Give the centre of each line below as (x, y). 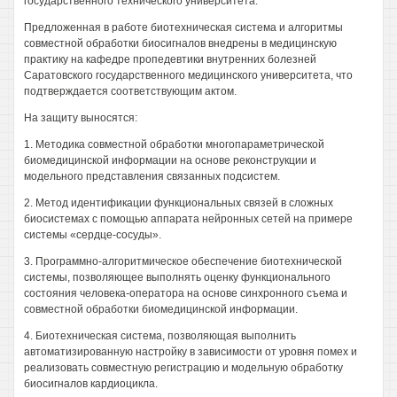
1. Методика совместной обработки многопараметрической (174, 144)
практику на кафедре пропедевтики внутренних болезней (170, 59)
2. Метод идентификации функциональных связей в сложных (179, 203)
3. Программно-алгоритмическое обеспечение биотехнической (183, 261)
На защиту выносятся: (81, 118)
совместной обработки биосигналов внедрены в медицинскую (180, 43)
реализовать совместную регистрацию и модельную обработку (183, 368)
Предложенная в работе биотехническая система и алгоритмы (183, 27)
